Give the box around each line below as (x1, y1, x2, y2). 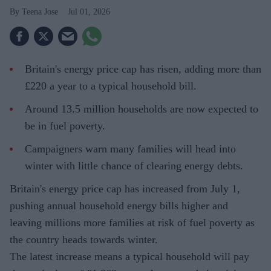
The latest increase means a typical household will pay (10, 250, 249, 263)
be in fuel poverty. (25, 120, 105, 132)
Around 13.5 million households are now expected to (25, 103, 258, 116)
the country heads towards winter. (10, 233, 158, 246)
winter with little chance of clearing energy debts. (25, 160, 243, 172)
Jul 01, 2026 (68, 7, 110, 17)
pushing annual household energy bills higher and (10, 200, 228, 212)
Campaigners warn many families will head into (25, 143, 236, 155)
